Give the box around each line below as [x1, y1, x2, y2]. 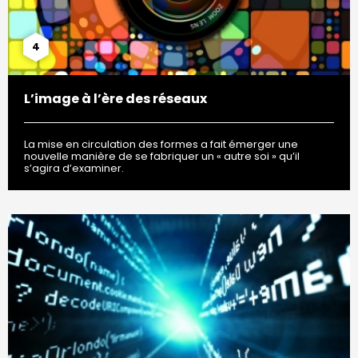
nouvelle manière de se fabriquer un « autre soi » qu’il [24, 149, 300, 164]
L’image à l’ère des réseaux [24, 89, 207, 109]
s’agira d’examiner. [24, 161, 124, 176]
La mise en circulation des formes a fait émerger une [24, 137, 298, 152]
